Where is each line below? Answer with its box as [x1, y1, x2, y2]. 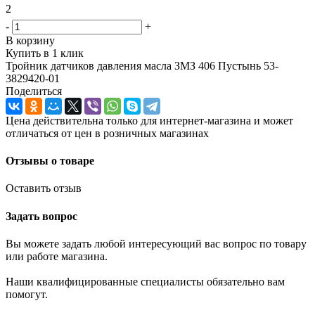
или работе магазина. [6, 250, 108, 262]
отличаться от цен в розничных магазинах [6, 127, 209, 139]
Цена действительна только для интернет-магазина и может [6, 114, 293, 127]
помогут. [6, 288, 48, 300]
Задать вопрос [6, 210, 77, 222]
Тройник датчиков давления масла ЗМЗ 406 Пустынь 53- [6, 59, 278, 72]
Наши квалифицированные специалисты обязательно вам [6, 275, 285, 288]
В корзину [6, 34, 55, 46]
